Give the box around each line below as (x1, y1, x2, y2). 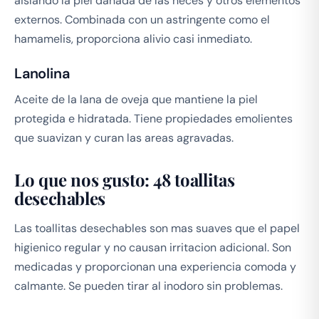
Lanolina (14, 63, 70, 83)
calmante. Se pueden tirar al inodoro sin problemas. (14, 278, 283, 293)
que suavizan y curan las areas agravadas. (14, 130, 234, 145)
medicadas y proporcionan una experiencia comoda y (14, 258, 296, 274)
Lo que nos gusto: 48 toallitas (14, 167, 235, 191)
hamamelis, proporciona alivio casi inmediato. (14, 31, 252, 46)
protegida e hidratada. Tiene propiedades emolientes (14, 110, 293, 126)
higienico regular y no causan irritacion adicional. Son (14, 239, 291, 255)
